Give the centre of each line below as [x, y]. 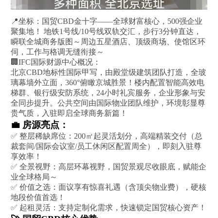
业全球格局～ [35, 177]
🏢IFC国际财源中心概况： [56, 62]
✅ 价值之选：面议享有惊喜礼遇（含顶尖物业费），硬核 [109, 187]
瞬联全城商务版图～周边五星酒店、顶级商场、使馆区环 [108, 41]
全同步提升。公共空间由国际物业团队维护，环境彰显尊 [108, 103]
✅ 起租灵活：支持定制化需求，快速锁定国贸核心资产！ [109, 207]
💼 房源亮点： [40, 125]
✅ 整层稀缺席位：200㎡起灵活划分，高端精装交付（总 [107, 136]
